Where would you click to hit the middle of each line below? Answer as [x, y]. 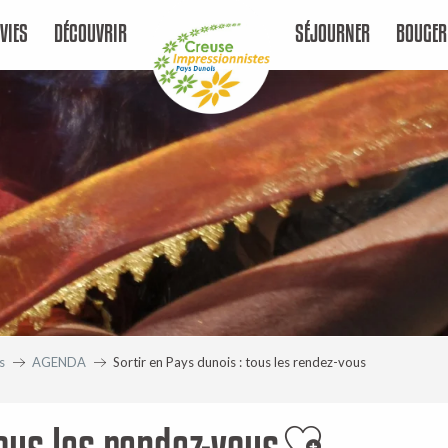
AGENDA [59, 362]
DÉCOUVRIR [91, 33]
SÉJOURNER [332, 33]
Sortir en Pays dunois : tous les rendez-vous [239, 362]
